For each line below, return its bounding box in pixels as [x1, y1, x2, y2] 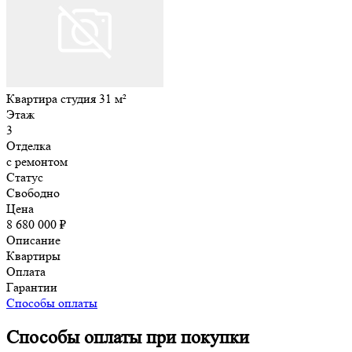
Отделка [6, 137, 51, 153]
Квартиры [6, 247, 60, 263]
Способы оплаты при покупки [6, 326, 249, 348]
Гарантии [6, 279, 57, 295]
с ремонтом [6, 153, 68, 169]
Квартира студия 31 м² [6, 90, 126, 106]
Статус [6, 169, 43, 185]
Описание [6, 232, 60, 247]
